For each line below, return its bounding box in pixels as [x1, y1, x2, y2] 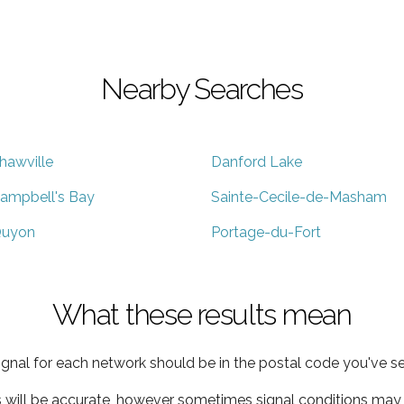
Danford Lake [211, 152, 302, 170]
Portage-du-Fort [211, 223, 321, 241]
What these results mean [52, 297, 352, 331]
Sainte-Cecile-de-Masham [211, 188, 387, 206]
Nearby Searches [101, 71, 303, 106]
